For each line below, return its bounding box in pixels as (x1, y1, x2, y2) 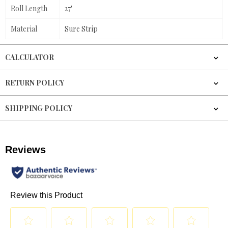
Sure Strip (65, 24, 98, 34)
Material (11, 24, 37, 34)
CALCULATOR (5, 52, 54, 63)
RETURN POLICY (5, 78, 64, 88)
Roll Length (11, 4, 47, 14)
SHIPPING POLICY (5, 103, 72, 113)
